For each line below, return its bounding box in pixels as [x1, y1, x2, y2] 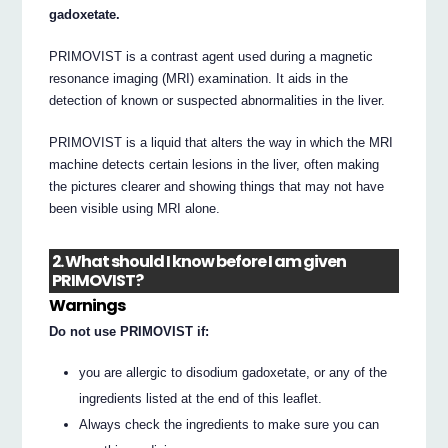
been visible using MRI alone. [49, 200, 221, 216]
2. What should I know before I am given [52, 250, 347, 274]
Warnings [49, 293, 126, 317]
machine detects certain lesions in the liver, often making [49, 156, 380, 172]
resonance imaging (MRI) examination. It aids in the [49, 70, 349, 86]
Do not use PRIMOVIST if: [49, 324, 210, 340]
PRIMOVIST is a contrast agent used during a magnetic [49, 48, 374, 64]
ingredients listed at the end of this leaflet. [79, 391, 323, 407]
